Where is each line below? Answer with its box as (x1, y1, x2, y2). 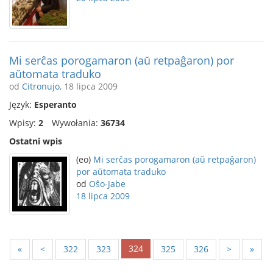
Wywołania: (52, 117, 101, 129)
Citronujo (22, 80, 60, 92)
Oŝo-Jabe (89, 178, 126, 190)
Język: (9, 99, 34, 110)
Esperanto (34, 99, 77, 110)
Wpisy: (9, 117, 38, 129)
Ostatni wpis (9, 135, 62, 147)
